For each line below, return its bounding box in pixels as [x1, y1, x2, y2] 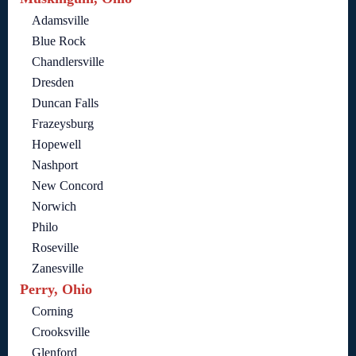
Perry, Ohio [20, 281, 92, 298]
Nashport [32, 158, 78, 172]
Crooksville [32, 325, 90, 339]
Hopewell [32, 137, 81, 152]
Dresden [32, 75, 74, 90]
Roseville [32, 241, 79, 255]
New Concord [32, 179, 103, 193]
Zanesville [32, 261, 83, 276]
